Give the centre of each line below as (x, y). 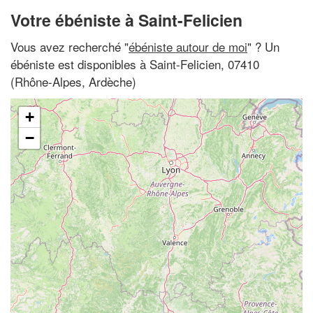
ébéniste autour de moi (188, 46)
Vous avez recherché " (70, 46)
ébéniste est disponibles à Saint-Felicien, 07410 (135, 64)
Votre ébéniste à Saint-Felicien (126, 20)
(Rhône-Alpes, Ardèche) (73, 81)
